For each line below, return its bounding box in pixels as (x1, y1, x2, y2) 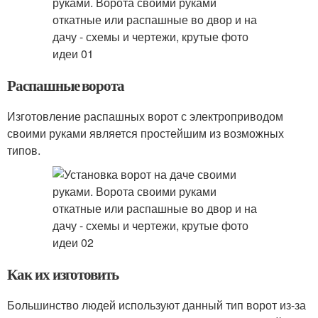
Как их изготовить (7, 263, 119, 285)
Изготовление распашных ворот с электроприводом (7, 108, 283, 124)
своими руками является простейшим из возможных (7, 125, 284, 141)
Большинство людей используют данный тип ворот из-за (7, 297, 306, 313)
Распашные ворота (7, 75, 125, 96)
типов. (7, 142, 40, 158)
